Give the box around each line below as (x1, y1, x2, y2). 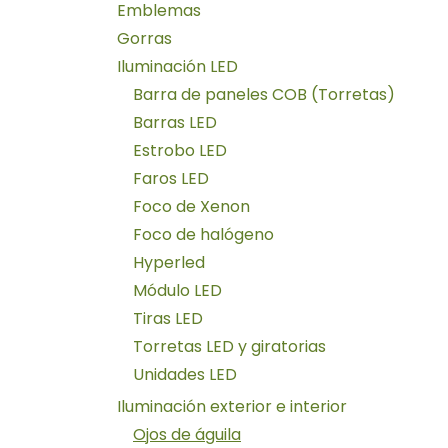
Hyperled (133, 250, 205, 274)
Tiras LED (133, 306, 203, 330)
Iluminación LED (117, 54, 238, 78)
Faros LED (133, 166, 209, 190)
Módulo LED (133, 278, 222, 302)
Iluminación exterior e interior (117, 394, 347, 418)
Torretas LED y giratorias (133, 334, 326, 358)
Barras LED (133, 110, 217, 134)
